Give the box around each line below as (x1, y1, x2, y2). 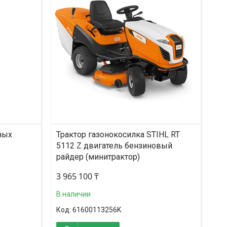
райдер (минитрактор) (56, 152, 140, 162)
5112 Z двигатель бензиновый (56, 141, 172, 150)
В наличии (56, 190, 91, 198)
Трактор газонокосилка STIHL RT (56, 130, 180, 139)
